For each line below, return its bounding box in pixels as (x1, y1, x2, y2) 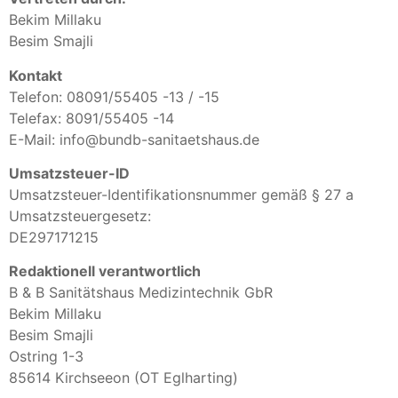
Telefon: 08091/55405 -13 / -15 (9, 87, 219, 106)
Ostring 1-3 (9, 347, 84, 366)
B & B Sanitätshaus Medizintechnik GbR (9, 283, 273, 302)
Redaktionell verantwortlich (9, 262, 201, 281)
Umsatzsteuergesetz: (9, 206, 151, 225)
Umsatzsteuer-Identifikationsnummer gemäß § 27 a (9, 185, 354, 203)
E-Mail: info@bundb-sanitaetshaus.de (9, 130, 259, 148)
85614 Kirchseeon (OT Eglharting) (9, 369, 238, 387)
